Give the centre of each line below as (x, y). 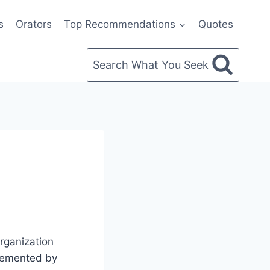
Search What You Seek (151, 65)
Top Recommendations (120, 24)
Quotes (215, 24)
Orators (34, 24)
